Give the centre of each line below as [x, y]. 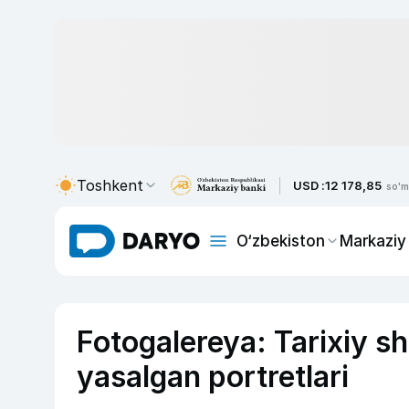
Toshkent [110, 185]
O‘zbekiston [281, 241]
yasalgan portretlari [213, 377]
